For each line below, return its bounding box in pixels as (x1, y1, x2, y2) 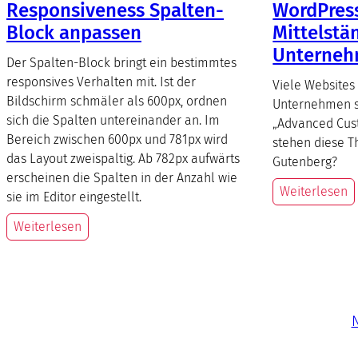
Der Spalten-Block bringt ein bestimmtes (6, 54, 237, 70)
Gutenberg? (272, 153, 338, 169)
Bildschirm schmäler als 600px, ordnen (6, 93, 227, 109)
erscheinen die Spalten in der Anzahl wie (6, 169, 237, 185)
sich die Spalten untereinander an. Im (6, 112, 220, 128)
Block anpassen (6, 21, 141, 44)
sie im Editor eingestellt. (6, 189, 141, 205)
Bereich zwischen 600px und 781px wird (6, 131, 228, 147)
